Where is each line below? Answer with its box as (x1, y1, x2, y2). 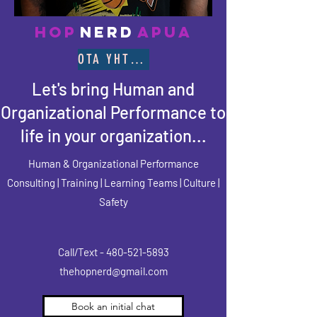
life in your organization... (20, 125, 207, 146)
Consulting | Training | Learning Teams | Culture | (7, 175, 219, 189)
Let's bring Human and (32, 78, 195, 99)
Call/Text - (57, 245, 106, 258)
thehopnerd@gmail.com (59, 264, 168, 277)
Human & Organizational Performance (28, 156, 199, 170)
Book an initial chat (71, 299, 155, 313)
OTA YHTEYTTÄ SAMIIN (129, 51, 144, 68)
